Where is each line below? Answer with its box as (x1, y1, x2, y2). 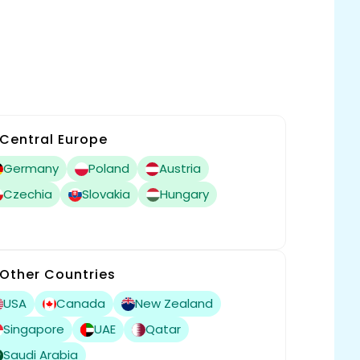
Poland (88, 160, 129, 177)
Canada (55, 295, 105, 312)
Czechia (2, 186, 52, 202)
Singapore (2, 321, 64, 337)
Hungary (159, 186, 209, 202)
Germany (2, 160, 59, 177)
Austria (158, 160, 201, 177)
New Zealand (134, 295, 213, 312)
